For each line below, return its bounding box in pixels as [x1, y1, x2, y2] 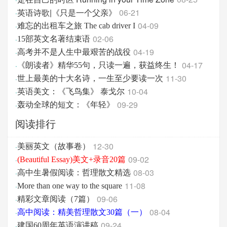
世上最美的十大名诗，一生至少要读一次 [17, 74, 163, 83]
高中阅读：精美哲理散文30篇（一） [17, 208, 147, 216]
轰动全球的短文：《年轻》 [17, 100, 115, 109]
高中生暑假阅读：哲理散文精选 [17, 168, 131, 177]
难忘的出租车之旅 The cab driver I [17, 21, 135, 30]
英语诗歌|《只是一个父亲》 [17, 7, 117, 18]
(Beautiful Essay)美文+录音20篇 [17, 155, 126, 164]
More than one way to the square [17, 181, 122, 190]
